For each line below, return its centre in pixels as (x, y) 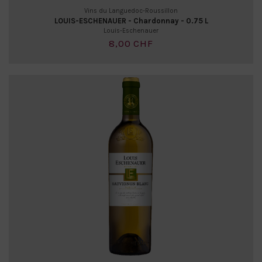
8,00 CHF (131, 43)
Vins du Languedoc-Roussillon (131, 11)
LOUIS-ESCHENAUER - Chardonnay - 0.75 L (131, 21)
